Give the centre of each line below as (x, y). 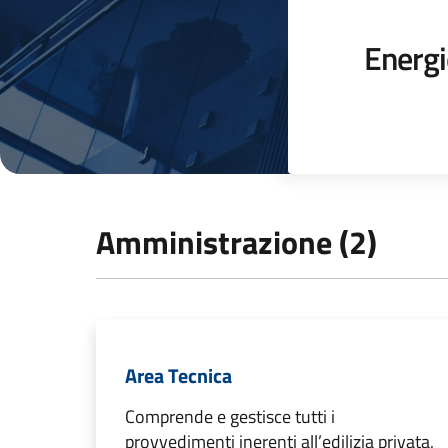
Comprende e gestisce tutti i (230, 416)
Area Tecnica (178, 375)
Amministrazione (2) (236, 242)
